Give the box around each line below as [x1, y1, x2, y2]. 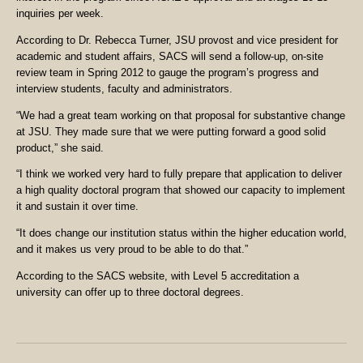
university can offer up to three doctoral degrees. [16, 286, 244, 299]
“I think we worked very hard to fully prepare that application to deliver [16, 168, 342, 181]
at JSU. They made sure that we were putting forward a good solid [16, 125, 326, 138]
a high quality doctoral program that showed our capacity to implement [16, 184, 345, 197]
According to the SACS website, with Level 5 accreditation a [16, 270, 299, 283]
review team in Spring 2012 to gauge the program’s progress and [16, 66, 318, 79]
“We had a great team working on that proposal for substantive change [16, 109, 345, 122]
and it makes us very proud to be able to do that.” [16, 243, 248, 256]
